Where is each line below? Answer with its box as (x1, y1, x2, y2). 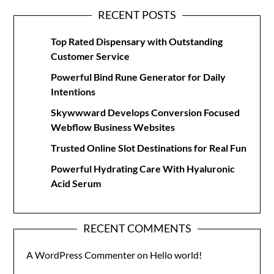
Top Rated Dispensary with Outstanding (51, 35, 223, 47)
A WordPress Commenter (26, 249, 136, 261)
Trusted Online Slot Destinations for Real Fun (51, 142, 247, 154)
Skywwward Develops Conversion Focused (51, 106, 240, 118)
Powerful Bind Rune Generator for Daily (51, 71, 226, 83)
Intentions (51, 86, 96, 97)
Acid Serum (51, 177, 102, 189)
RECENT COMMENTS (83, 221, 191, 235)
